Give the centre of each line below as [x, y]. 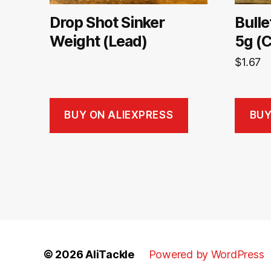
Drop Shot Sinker [107, 22]
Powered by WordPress [206, 254]
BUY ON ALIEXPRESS [119, 115]
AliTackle [110, 254]
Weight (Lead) [98, 41]
